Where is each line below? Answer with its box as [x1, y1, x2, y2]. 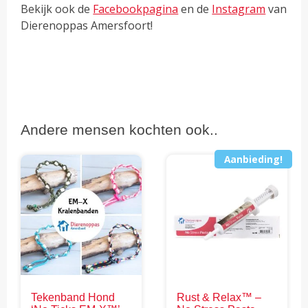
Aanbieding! [223, 152, 283, 166]
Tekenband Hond [31, 291, 115, 303]
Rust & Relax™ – [177, 291, 262, 303]
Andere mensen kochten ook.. [21, 121, 219, 137]
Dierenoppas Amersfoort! [21, 17, 153, 33]
